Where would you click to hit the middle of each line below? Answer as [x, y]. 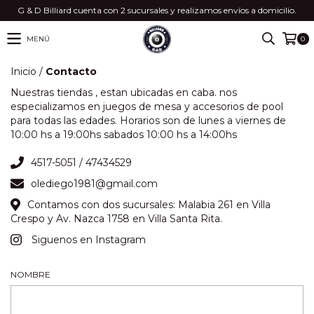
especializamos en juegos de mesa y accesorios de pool [147, 107]
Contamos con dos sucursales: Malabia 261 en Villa [149, 205]
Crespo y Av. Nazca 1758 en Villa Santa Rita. [116, 219]
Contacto [71, 71]
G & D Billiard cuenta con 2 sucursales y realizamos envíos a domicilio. [157, 10]
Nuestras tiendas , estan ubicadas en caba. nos [124, 93]
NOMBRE [30, 274]
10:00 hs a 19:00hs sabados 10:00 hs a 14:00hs [124, 135]
